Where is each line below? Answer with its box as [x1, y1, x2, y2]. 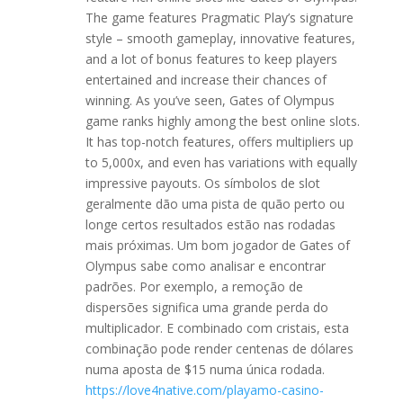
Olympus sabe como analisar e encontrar [85, 257, 326, 274]
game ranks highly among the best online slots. [85, 112, 360, 130]
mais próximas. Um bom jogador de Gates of [85, 237, 350, 254]
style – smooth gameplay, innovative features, [85, 30, 355, 47]
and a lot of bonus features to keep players [85, 50, 337, 67]
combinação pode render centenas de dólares [85, 340, 354, 357]
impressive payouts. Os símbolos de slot [85, 175, 320, 192]
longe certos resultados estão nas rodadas [85, 216, 336, 233]
